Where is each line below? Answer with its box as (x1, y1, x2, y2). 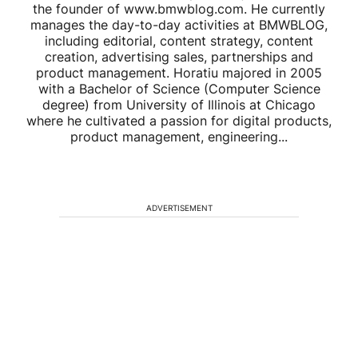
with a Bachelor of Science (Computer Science (38, 81, 320, 97)
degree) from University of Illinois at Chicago (42, 97, 316, 113)
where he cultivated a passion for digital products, (26, 113, 332, 129)
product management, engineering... (70, 129, 288, 145)
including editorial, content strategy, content (45, 33, 313, 50)
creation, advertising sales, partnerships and (45, 49, 313, 66)
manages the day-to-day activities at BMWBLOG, (30, 17, 328, 34)
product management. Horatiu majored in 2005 (36, 65, 322, 82)
